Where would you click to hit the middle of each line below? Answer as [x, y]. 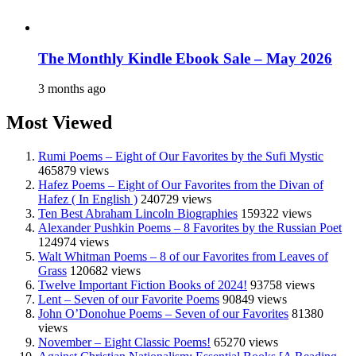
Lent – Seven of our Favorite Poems [129, 300]
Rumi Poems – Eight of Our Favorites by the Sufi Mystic [181, 157]
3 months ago [72, 89]
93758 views [282, 285]
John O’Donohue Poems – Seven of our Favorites [163, 314]
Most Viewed [59, 123]
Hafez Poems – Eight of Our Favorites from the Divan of [181, 185]
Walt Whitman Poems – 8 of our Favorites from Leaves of [183, 257]
